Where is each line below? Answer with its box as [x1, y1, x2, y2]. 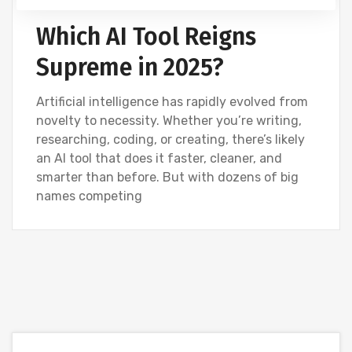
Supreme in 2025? [36, 53, 224, 82]
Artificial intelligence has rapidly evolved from [36, 94, 308, 109]
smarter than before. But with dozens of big [36, 170, 299, 185]
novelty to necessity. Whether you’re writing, [36, 113, 302, 128]
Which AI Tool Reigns [36, 23, 256, 51]
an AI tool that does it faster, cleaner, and [36, 151, 282, 166]
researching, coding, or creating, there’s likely [36, 132, 305, 147]
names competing [36, 189, 142, 203]
